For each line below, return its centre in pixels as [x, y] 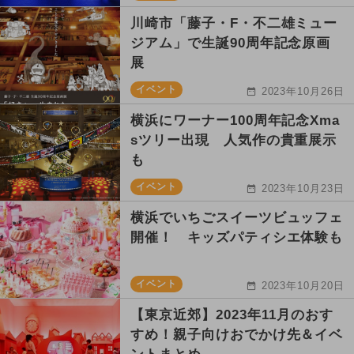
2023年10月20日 [303, 286]
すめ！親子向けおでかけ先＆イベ [237, 335]
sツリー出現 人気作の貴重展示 [234, 141]
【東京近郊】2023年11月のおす [232, 315]
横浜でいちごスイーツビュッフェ [237, 218]
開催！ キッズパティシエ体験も [237, 238]
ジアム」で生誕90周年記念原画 [231, 43]
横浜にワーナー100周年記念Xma [235, 121]
